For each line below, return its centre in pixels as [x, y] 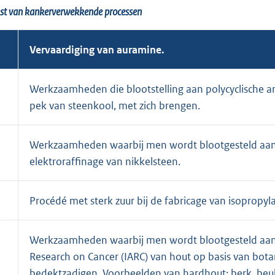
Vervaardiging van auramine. [97, 49]
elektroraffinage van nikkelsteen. [105, 161]
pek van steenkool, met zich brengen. [115, 105]
